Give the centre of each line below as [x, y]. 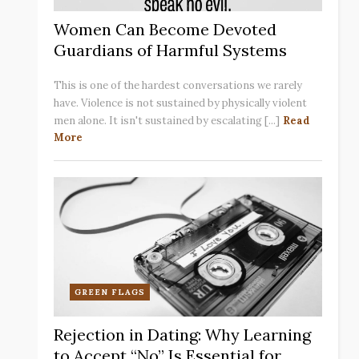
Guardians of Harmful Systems [171, 50]
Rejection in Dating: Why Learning [183, 335]
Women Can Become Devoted [165, 29]
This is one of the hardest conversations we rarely [178, 85]
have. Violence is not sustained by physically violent [181, 103]
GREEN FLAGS [110, 292]
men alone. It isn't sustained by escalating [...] [167, 121]
